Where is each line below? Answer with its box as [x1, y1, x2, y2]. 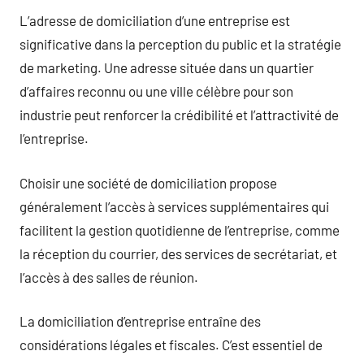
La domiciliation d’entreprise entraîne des [19, 313, 261, 329]
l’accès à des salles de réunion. [19, 268, 198, 285]
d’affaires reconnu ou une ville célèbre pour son [19, 83, 293, 99]
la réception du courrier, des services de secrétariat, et [19, 245, 337, 262]
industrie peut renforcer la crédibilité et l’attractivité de [19, 106, 339, 123]
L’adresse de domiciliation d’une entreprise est [19, 12, 290, 28]
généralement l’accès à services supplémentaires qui [19, 197, 329, 214]
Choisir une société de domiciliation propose [19, 174, 277, 191]
